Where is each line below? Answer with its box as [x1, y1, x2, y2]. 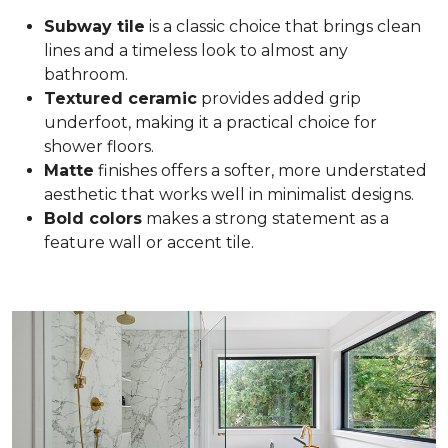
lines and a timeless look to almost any [44, 40, 348, 60]
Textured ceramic [44, 88, 197, 108]
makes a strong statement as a [142, 208, 389, 228]
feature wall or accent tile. [44, 232, 258, 252]
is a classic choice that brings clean [145, 16, 421, 36]
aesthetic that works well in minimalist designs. [44, 184, 418, 204]
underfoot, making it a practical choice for [44, 112, 377, 132]
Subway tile [44, 16, 145, 36]
